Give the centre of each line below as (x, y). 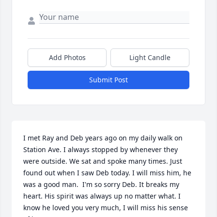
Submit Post (108, 80)
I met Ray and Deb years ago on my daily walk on (103, 138)
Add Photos (67, 57)
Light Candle (150, 57)
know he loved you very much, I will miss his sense (106, 208)
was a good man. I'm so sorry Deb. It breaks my (101, 184)
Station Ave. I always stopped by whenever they (101, 149)
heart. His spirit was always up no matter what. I (102, 196)
